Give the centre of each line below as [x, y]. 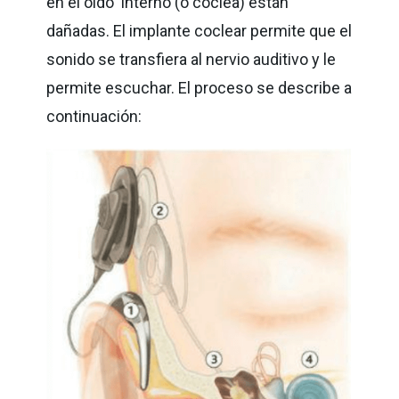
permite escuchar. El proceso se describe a [199, 87]
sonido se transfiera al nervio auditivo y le [191, 59]
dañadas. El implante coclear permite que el [199, 30]
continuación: [94, 116]
